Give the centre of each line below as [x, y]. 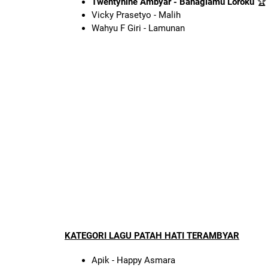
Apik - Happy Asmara [133, 260]
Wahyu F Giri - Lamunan [138, 28]
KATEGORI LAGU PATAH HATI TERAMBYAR [152, 236]
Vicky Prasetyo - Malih [136, 15]
